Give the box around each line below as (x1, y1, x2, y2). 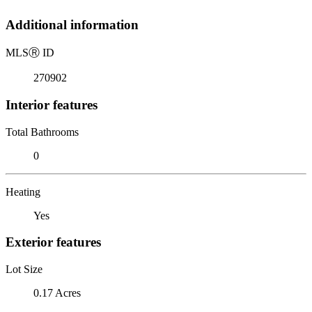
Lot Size (6, 263, 42, 275)
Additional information (6, 17, 139, 33)
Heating (6, 185, 40, 198)
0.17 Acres (33, 286, 81, 299)
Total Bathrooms (6, 125, 79, 138)
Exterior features (6, 235, 101, 250)
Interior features (6, 97, 97, 112)
